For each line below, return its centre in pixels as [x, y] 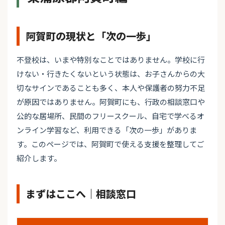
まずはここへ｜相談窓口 [81, 194]
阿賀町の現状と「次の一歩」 [91, 36]
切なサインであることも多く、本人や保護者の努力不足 [111, 88]
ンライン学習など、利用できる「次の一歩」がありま [107, 130]
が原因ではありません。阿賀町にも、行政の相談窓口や [111, 102]
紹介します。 [39, 158]
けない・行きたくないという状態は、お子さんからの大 [111, 74]
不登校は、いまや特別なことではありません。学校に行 [111, 60]
